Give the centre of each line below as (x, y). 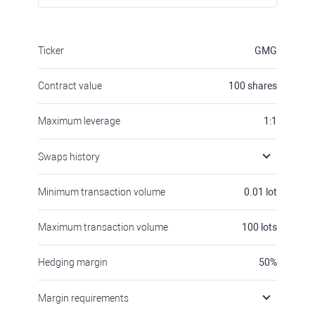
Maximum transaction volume (103, 227)
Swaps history (69, 157)
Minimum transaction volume (102, 192)
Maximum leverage (79, 121)
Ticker (51, 51)
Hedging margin (73, 262)
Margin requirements (83, 298)
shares (262, 86)
